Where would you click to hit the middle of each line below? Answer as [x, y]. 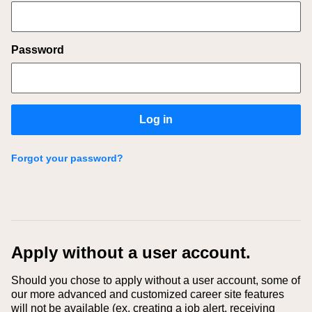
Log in [156, 119]
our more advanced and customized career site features [148, 294]
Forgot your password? [67, 158]
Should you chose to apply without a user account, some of [156, 280]
